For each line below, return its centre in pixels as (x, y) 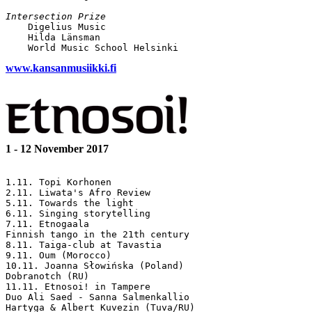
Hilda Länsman (53, 37)
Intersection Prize (56, 16)
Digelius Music (56, 26)
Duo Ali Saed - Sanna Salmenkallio (97, 297)
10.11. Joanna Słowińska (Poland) (95, 265)
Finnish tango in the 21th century (97, 234)
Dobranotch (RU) (47, 276)
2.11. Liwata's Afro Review (78, 192)
